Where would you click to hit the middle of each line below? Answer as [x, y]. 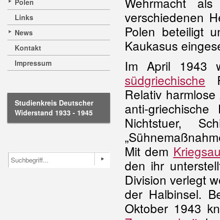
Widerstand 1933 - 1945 [54, 112]
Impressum [33, 63]
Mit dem [149, 151]
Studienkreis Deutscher [54, 103]
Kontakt [28, 48]
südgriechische [165, 80]
